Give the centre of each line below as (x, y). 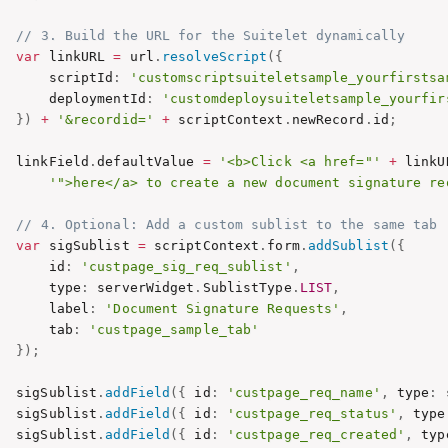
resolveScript (215, 56)
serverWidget (142, 287)
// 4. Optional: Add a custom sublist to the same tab (227, 224)
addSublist (348, 245)
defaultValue (150, 161)
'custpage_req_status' (311, 413)
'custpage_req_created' (316, 434)
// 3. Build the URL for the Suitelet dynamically (211, 35)
